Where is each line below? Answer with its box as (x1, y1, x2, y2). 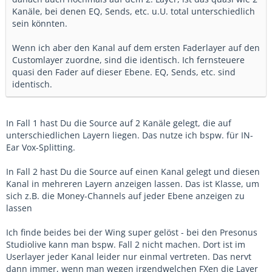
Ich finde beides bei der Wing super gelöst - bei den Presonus (6, 226, 257, 238)
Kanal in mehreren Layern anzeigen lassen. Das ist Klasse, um (6, 177, 259, 189)
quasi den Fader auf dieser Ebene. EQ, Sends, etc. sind (12, 66, 236, 78)
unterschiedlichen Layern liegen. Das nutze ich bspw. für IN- (6, 129, 253, 141)
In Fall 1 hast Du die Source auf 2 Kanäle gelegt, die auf (6, 117, 231, 129)
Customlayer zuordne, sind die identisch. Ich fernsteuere (12, 53, 245, 66)
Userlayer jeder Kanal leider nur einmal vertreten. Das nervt (6, 250, 251, 262)
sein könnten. (12, 17, 67, 29)
